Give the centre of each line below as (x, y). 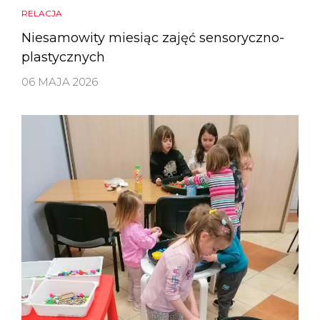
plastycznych (63, 57)
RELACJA (42, 13)
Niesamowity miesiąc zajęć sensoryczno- (153, 37)
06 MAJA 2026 (60, 81)
